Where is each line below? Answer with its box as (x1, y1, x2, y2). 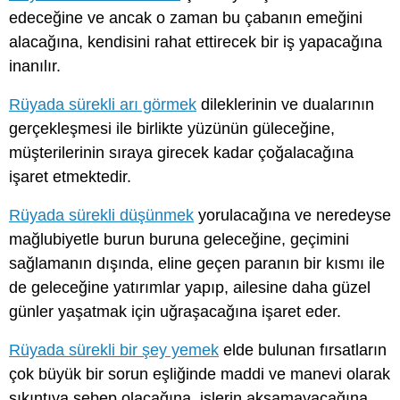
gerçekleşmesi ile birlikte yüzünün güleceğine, (9, 119, 335, 137)
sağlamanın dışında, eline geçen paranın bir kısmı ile (9, 254, 385, 272)
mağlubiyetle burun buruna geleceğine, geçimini (9, 229, 349, 248)
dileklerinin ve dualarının (196, 95, 374, 113)
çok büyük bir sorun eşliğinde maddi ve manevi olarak (9, 365, 390, 384)
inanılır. (9, 56, 61, 75)
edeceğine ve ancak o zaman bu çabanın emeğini (9, 8, 362, 27)
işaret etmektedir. (9, 167, 131, 186)
